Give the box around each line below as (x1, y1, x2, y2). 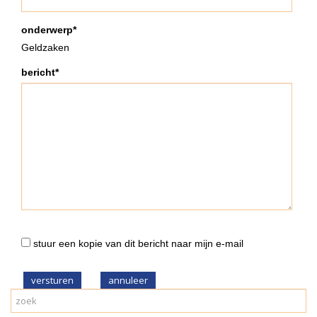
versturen (31, 274, 74, 287)
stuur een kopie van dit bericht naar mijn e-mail (30, 238, 243, 250)
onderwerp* (21, 24, 76, 36)
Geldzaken (21, 42, 69, 54)
